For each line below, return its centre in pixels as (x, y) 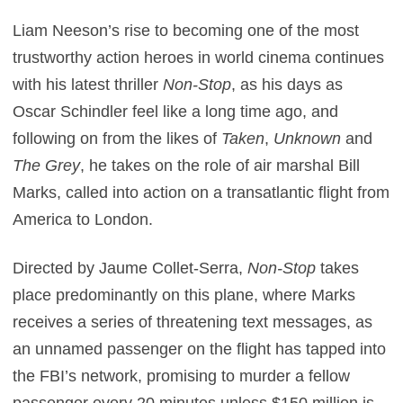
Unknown (308, 139)
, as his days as (287, 85)
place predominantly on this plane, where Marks (184, 295)
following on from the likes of (117, 139)
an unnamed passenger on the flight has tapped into (200, 349)
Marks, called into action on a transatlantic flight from (201, 193)
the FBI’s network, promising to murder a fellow (182, 376)
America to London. (83, 219)
